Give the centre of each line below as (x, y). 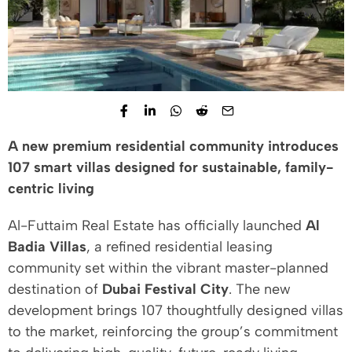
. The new (260, 290)
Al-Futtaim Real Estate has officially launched (157, 226)
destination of (55, 290)
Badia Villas (47, 247)
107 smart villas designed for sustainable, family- (170, 168)
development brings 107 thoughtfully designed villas (176, 311)
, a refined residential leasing (180, 247)
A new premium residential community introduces (173, 147)
